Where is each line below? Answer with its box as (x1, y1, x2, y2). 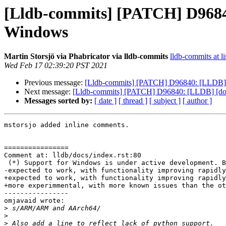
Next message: (24, 87, 73, 96)
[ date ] (94, 96, 117, 105)
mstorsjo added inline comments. (4, 121, 129, 129)
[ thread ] (119, 96, 147, 105)
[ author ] (183, 96, 212, 105)
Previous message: (24, 78, 85, 87)
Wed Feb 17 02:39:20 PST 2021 (4, 61, 107, 70)
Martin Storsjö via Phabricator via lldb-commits (4, 52, 168, 61)
